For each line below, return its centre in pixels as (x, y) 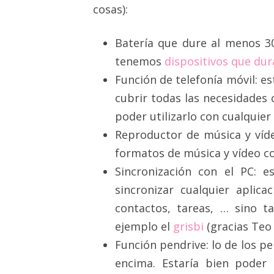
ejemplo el (144, 226)
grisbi (188, 226)
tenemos (140, 61)
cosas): (110, 9)
